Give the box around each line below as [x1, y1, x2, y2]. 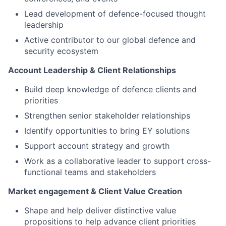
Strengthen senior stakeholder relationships [24, 110, 190, 121]
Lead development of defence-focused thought [24, 9, 206, 19]
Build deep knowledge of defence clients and [24, 84, 197, 94]
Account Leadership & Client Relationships [8, 65, 176, 75]
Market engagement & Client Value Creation [8, 186, 182, 196]
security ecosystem [24, 46, 98, 56]
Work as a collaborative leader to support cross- [24, 156, 211, 166]
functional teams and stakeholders [24, 167, 156, 177]
